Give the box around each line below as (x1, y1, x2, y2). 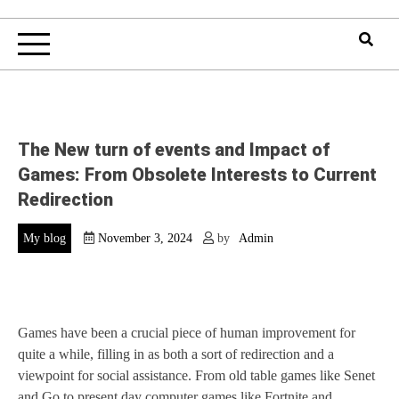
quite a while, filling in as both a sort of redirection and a (18, 346, 334, 362)
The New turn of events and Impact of (18, 138, 330, 160)
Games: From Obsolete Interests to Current (18, 163, 377, 185)
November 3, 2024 (98, 232, 192, 246)
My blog (23, 232, 66, 246)
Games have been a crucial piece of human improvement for (18, 325, 355, 341)
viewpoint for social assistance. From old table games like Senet (18, 368, 375, 384)
